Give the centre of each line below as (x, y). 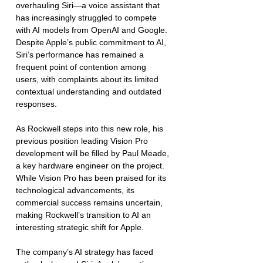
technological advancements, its (76, 190)
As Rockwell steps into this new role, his (91, 128)
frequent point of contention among (82, 67)
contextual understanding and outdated (90, 91)
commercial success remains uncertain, (90, 202)
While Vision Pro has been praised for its (92, 178)
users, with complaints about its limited (88, 79)
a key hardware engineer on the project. (91, 165)
